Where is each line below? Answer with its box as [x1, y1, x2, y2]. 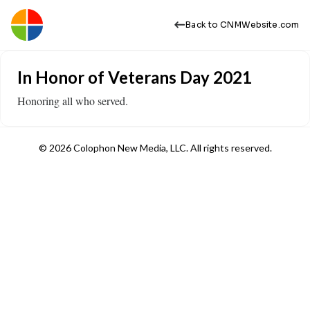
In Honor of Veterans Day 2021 [17, 67, 252, 87]
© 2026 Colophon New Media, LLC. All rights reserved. [38, 142, 272, 154]
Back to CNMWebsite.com [185, 19, 299, 30]
